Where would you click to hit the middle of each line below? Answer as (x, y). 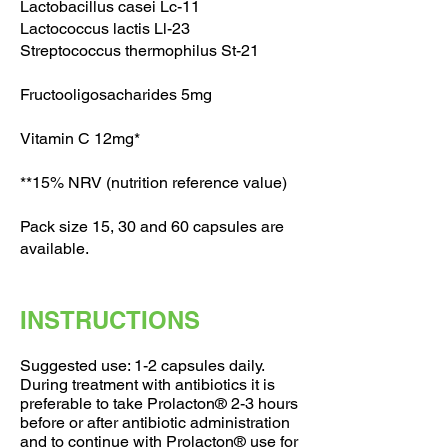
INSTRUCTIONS (110, 320)
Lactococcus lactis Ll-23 (105, 28)
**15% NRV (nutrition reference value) (153, 182)
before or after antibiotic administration (155, 422)
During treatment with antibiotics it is (147, 384)
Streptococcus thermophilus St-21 (139, 50)
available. (54, 248)
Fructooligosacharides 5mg (116, 94)
